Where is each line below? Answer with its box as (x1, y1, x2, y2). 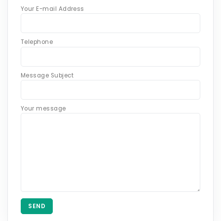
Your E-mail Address (21, 5, 84, 13)
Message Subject (21, 71, 74, 79)
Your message (21, 104, 66, 112)
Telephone (21, 38, 53, 46)
